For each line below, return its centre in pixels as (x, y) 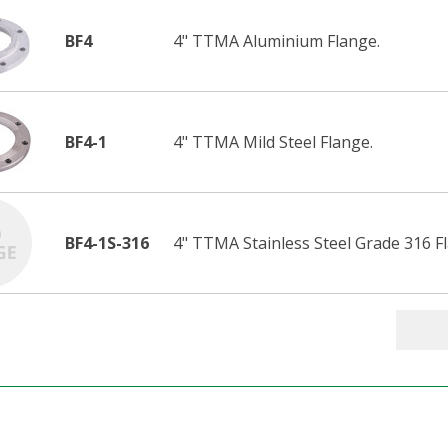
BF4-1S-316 (107, 242)
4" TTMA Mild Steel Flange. (273, 141)
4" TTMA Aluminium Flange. (276, 40)
